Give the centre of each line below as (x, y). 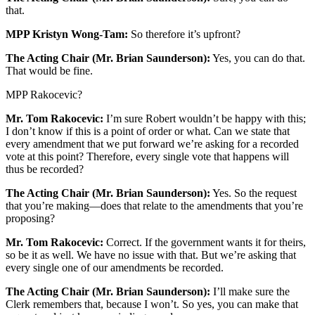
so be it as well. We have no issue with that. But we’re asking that (151, 255)
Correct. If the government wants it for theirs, (205, 243)
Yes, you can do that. (258, 58)
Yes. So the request (253, 193)
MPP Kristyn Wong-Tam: (67, 34)
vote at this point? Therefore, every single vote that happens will (147, 157)
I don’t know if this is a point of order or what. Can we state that (148, 131)
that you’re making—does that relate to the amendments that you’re (154, 206)
